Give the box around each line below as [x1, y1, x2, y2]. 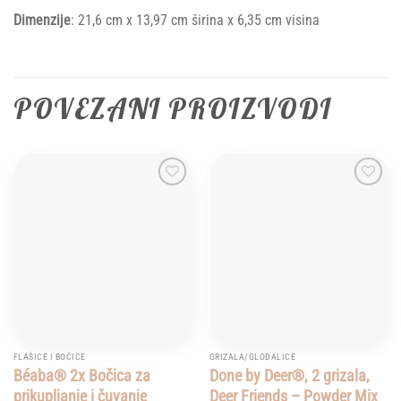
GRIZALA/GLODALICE [209, 352, 296, 363]
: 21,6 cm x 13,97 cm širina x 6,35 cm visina [71, 12, 320, 30]
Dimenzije [13, 12, 71, 30]
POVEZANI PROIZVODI [13, 90, 332, 127]
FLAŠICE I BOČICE [13, 352, 86, 363]
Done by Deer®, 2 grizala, [209, 366, 370, 386]
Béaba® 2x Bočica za [13, 366, 150, 386]
